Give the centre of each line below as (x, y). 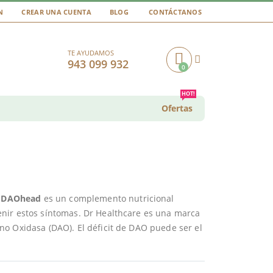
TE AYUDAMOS (91, 52)
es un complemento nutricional (108, 199)
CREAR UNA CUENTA (56, 12)
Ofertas (177, 108)
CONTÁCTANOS (175, 12)
